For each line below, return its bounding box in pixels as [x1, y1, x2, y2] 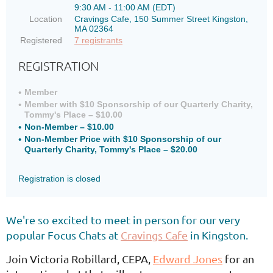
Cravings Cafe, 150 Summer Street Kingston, [74, 14, 248, 24]
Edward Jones [153, 252, 222, 265]
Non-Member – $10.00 [24, 122, 114, 132]
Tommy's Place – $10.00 [24, 110, 122, 119]
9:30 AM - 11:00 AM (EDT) [74, 2, 175, 12]
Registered [20, 35, 62, 45]
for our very [182, 213, 240, 226]
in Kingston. [188, 229, 248, 241]
